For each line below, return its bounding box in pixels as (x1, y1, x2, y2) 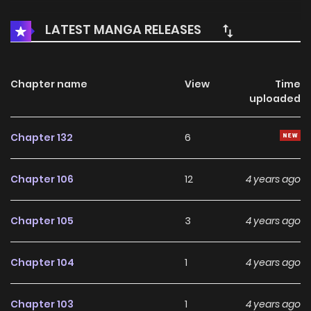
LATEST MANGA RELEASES (42, 21, 201, 39)
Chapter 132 (10, 131, 73, 145)
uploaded (249, 92, 301, 106)
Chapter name (10, 77, 87, 92)
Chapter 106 (10, 172, 74, 187)
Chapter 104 (10, 255, 74, 270)
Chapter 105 (10, 214, 74, 228)
